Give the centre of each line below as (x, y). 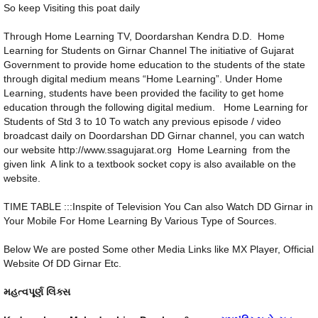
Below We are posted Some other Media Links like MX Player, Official (159, 250)
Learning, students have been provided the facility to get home (144, 94)
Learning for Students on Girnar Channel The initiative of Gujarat (149, 51)
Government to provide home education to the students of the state (154, 65)
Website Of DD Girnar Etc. (62, 264)
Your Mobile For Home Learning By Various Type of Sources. (140, 221)
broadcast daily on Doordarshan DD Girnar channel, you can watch (154, 136)
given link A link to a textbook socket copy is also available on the (150, 165)
